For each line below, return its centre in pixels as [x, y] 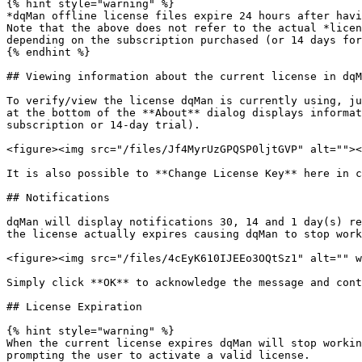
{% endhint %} [48, 52]
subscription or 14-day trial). [103, 125]
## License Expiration [74, 307]
